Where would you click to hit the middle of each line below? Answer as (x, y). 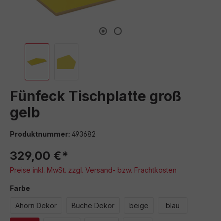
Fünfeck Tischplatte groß (95, 96)
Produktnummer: (41, 134)
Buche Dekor (93, 205)
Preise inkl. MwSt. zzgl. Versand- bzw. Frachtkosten (93, 170)
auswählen (50, 188)
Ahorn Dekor (36, 205)
